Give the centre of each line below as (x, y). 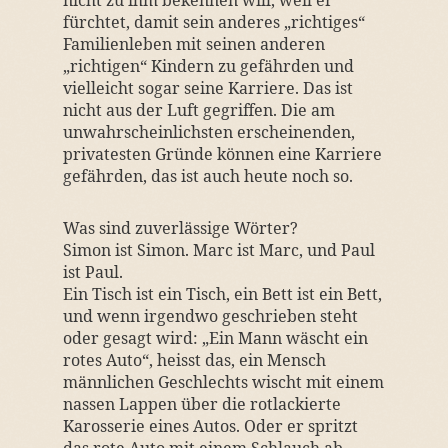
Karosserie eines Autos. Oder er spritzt (210, 426)
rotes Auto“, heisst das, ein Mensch (194, 360)
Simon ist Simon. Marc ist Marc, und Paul (218, 250)
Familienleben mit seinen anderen (193, 44)
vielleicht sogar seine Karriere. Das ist (207, 88)
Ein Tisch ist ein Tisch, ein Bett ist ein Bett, (222, 294)
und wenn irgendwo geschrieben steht (210, 316)
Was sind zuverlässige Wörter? (180, 228)
